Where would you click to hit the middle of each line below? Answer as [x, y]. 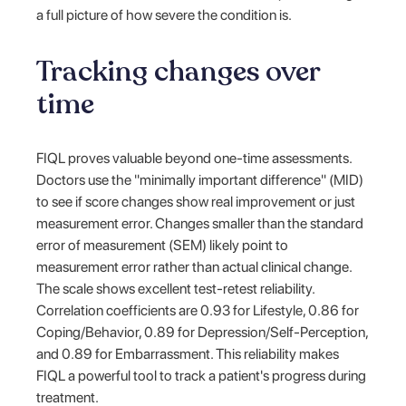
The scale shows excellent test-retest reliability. [176, 288]
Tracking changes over [179, 71]
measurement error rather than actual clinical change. [194, 266]
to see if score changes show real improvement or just [196, 201]
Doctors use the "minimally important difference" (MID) [200, 179]
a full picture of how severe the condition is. [164, 14]
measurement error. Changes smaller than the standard [200, 223]
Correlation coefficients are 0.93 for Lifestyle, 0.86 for [198, 310]
